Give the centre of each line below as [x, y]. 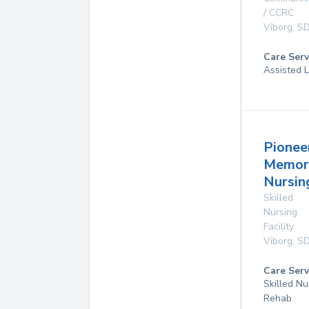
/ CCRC [279, 13]
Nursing [280, 212]
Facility [279, 227]
